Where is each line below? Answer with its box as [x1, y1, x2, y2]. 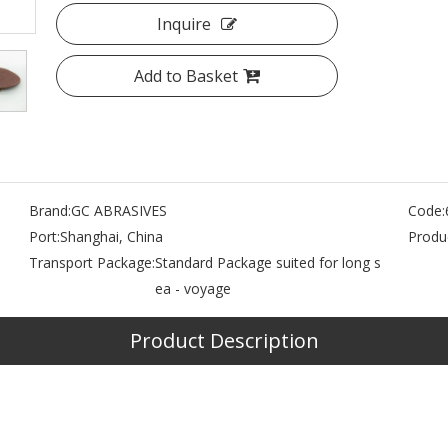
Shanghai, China [59, 227, 163, 246]
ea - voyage [154, 279, 231, 298]
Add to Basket [134, 65, 238, 87]
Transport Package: [28, 253, 155, 272]
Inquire [157, 13, 211, 35]
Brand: [28, 201, 71, 220]
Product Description [129, 327, 319, 354]
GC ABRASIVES [70, 201, 167, 220]
